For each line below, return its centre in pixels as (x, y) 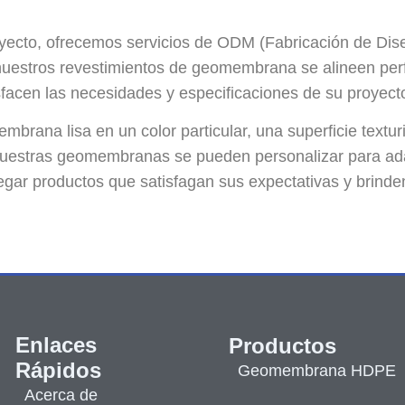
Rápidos (59, 370)
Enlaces (57, 344)
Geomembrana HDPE (317, 370)
